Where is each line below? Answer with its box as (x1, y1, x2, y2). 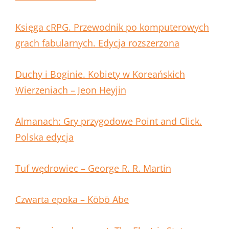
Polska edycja (15, 131, 74, 144)
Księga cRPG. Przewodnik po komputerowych (15, 21, 209, 34)
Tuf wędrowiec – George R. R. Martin (15, 162, 171, 175)
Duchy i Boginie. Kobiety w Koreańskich (15, 68, 185, 81)
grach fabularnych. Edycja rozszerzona (15, 37, 179, 50)
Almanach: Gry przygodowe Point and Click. (15, 115, 202, 128)
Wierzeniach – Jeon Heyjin (15, 84, 126, 97)
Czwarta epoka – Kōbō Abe (15, 193, 129, 206)
